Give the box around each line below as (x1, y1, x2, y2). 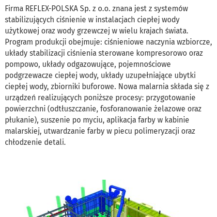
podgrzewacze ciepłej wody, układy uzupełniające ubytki (5, 70, 196, 80)
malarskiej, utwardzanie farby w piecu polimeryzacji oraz (5, 126, 195, 136)
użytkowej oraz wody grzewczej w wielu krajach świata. (5, 26, 188, 35)
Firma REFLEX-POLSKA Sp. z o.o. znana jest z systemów (5, 3, 188, 13)
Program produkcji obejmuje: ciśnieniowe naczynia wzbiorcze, (5, 37, 212, 46)
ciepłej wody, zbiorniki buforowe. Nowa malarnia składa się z (5, 81, 209, 91)
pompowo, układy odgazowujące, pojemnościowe (5, 59, 171, 69)
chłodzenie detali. (5, 137, 66, 147)
